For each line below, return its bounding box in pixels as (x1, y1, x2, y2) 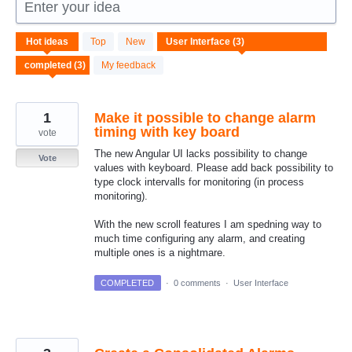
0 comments (173, 277, 221, 288)
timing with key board (94, 124, 240, 141)
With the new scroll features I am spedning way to (94, 218, 321, 231)
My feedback (101, 60, 156, 71)
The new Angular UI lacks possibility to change (94, 148, 307, 160)
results (16, 42, 49, 55)
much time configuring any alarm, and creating (94, 233, 305, 245)
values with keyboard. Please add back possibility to (94, 162, 333, 174)
